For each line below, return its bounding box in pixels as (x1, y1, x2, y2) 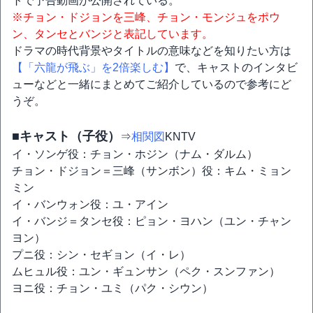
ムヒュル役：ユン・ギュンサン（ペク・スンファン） (12, 265, 280, 277)
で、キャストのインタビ (175, 61, 298, 73)
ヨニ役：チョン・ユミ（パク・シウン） (12, 282, 213, 294)
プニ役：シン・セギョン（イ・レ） (12, 249, 191, 261)
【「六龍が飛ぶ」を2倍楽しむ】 (12, 61, 175, 73)
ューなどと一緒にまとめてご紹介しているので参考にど (12, 78, 291, 90)
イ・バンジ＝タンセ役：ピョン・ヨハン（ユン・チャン (12, 215, 291, 227)
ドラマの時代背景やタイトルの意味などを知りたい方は (12, 45, 291, 57)
